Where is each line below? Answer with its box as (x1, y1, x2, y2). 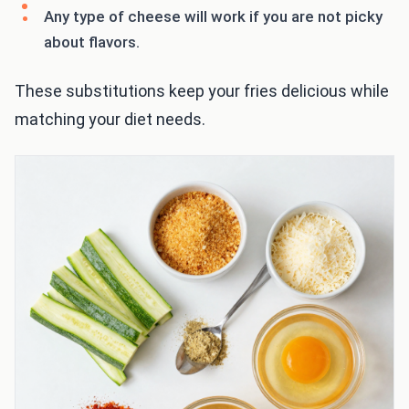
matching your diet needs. (15, 110, 205, 130)
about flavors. (44, 33, 140, 52)
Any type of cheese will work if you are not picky (44, 7, 383, 26)
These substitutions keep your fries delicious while (15, 81, 389, 101)
